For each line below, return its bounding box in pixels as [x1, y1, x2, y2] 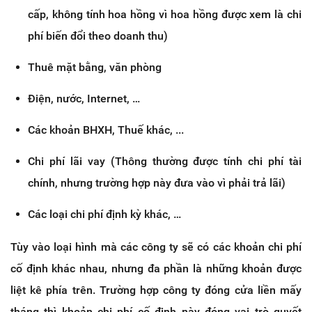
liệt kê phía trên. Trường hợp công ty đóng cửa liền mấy [10, 283, 302, 297]
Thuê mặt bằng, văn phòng [28, 61, 162, 75]
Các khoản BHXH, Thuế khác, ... [28, 123, 184, 137]
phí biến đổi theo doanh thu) [28, 29, 168, 43]
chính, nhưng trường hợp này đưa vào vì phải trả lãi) [28, 176, 286, 190]
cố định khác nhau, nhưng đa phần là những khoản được [10, 262, 302, 276]
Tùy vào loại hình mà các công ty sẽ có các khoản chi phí [10, 240, 302, 254]
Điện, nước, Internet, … [28, 92, 140, 106]
